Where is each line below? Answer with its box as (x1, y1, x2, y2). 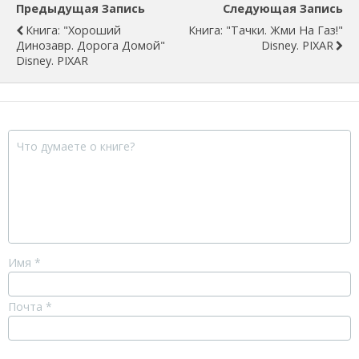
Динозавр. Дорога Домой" (16, 38, 165, 53)
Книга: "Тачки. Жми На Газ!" (188, 22, 343, 38)
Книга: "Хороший (26, 22, 121, 38)
